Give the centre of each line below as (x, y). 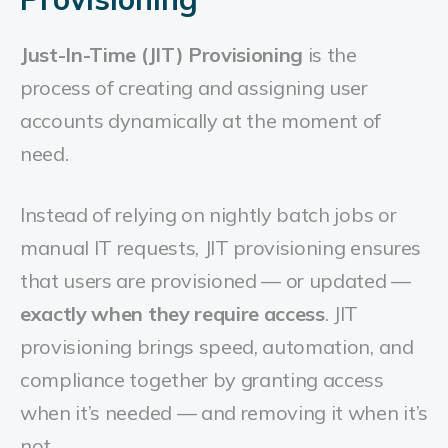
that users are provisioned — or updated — (215, 280)
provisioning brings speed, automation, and (217, 346)
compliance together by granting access (202, 379)
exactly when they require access (172, 313)
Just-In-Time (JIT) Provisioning (162, 54)
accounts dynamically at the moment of (201, 120)
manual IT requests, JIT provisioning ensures (220, 247)
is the (330, 54)
